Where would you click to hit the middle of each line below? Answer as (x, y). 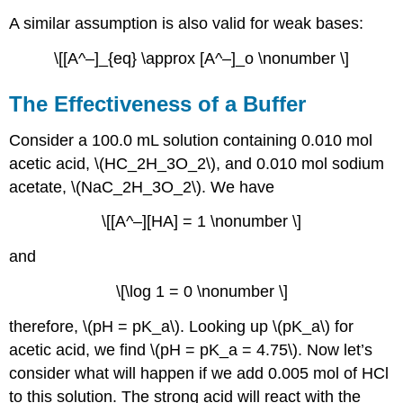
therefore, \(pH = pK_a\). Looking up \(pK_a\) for (182, 326)
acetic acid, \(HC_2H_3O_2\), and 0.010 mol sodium (197, 163)
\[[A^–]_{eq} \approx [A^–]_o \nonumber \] (201, 58)
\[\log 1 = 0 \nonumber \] (201, 291)
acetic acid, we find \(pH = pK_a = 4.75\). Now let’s (191, 349)
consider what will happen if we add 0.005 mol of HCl (199, 373)
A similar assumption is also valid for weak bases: (187, 23)
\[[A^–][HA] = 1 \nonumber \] (201, 222)
